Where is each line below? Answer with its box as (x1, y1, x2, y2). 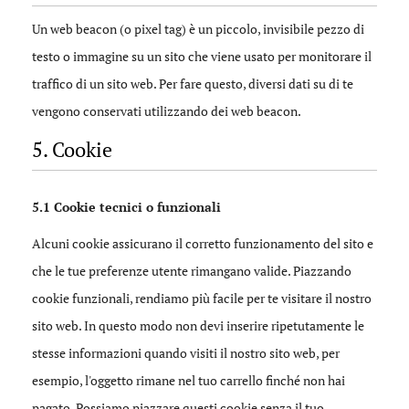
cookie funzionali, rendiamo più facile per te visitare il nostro (32, 289, 372, 307)
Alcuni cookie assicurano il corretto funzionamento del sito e (32, 235, 373, 252)
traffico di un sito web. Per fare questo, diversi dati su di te (32, 75, 353, 92)
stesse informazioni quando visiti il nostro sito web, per (32, 344, 340, 362)
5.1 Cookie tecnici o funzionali (32, 198, 221, 215)
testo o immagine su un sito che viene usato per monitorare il (32, 47, 372, 65)
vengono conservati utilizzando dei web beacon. (32, 102, 301, 120)
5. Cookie (32, 136, 112, 163)
